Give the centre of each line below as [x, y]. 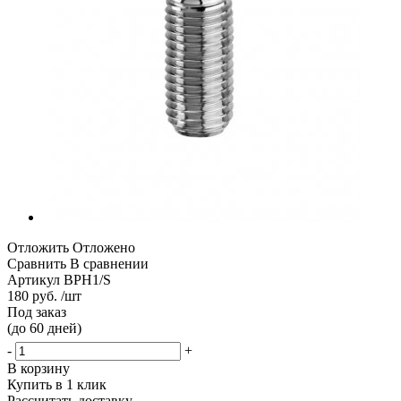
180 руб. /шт [44, 295]
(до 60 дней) [44, 328]
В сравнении [109, 263]
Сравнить [37, 263]
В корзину [38, 368]
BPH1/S [87, 279]
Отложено [104, 247]
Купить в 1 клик [57, 384]
